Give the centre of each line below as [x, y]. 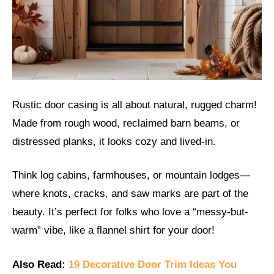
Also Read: [40, 264]
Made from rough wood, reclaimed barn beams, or [126, 123]
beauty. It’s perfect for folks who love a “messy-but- [130, 212]
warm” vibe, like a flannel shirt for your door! [113, 231]
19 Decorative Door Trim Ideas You [153, 264]
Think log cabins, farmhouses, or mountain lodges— [131, 176]
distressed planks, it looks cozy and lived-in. [114, 141]
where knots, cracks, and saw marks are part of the [130, 194]
